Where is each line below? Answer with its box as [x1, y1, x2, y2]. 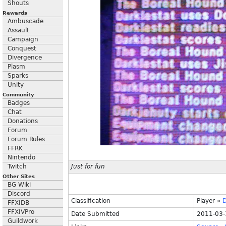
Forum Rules [8, 136, 45, 143]
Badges [8, 99, 30, 106]
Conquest [8, 45, 36, 52]
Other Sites [3, 174, 35, 179]
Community [3, 92, 34, 97]
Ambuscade [8, 18, 43, 25]
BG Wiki [8, 181, 31, 188]
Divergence [8, 54, 42, 61]
